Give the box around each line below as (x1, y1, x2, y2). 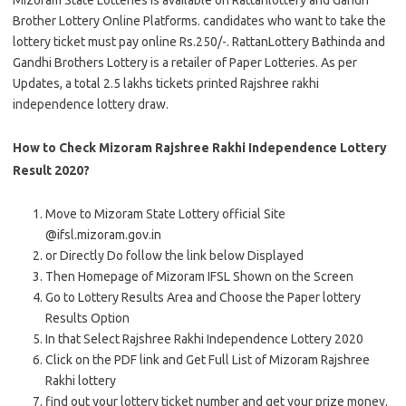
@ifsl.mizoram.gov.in (45, 227, 161, 242)
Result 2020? (13, 163, 90, 178)
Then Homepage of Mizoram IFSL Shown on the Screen (45, 269, 353, 284)
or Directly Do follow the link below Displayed (45, 248, 304, 263)
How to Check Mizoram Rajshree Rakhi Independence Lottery (13, 140, 387, 155)
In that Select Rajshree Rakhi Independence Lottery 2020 (45, 332, 363, 346)
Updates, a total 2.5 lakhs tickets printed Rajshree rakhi (13, 76, 319, 91)
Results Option (45, 311, 130, 325)
